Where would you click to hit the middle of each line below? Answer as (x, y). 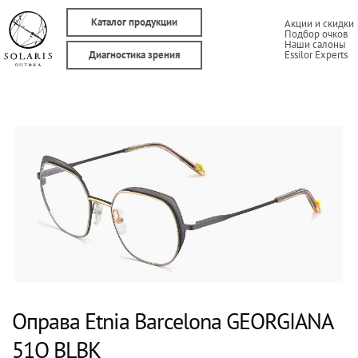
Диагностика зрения (134, 55)
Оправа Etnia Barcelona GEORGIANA (172, 320)
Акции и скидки (319, 23)
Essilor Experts (316, 54)
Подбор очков (316, 34)
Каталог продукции (134, 22)
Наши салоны (315, 44)
